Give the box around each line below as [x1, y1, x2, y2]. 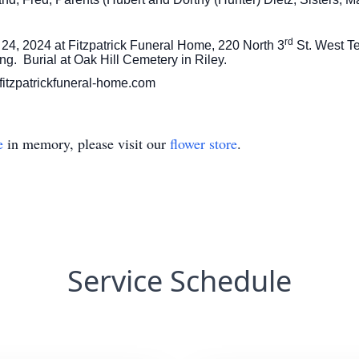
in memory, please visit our [3, 134, 170, 154]
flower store [170, 134, 237, 154]
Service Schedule [67, 261, 292, 301]
